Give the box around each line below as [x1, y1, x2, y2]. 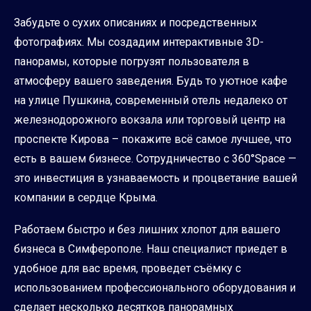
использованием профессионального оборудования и [14, 280, 296, 294]
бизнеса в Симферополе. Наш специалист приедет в [14, 242, 287, 255]
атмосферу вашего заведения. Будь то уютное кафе [14, 74, 287, 87]
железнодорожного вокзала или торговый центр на [14, 112, 285, 126]
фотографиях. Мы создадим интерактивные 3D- [14, 35, 264, 49]
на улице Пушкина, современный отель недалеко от [14, 93, 287, 107]
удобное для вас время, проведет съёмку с [14, 261, 241, 275]
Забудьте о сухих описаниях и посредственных [14, 15, 257, 29]
